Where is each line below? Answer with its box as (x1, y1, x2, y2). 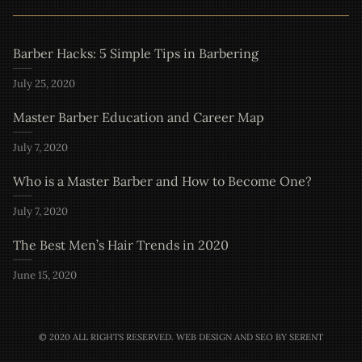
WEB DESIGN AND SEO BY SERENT (176, 331, 323, 343)
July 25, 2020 (13, 77, 75, 90)
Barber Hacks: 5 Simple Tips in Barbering (13, 45, 259, 61)
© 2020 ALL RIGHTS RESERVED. (39, 331, 176, 343)
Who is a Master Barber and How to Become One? (13, 173, 312, 189)
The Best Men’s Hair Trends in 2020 (13, 237, 229, 253)
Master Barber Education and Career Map (13, 109, 264, 125)
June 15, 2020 (13, 268, 77, 282)
